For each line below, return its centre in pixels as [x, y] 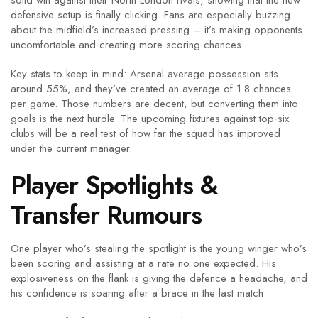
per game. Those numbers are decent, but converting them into [154, 104]
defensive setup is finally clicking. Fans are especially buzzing [150, 15]
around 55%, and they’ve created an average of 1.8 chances [151, 89]
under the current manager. [71, 148]
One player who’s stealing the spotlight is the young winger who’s [159, 248]
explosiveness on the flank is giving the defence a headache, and [159, 278]
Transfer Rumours [106, 215]
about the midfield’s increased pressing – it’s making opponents [157, 30]
